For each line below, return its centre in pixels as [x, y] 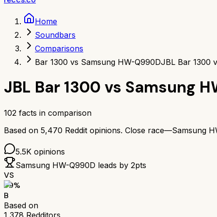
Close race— [148, 130]
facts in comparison [54, 113]
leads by [113, 165]
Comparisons [59, 48]
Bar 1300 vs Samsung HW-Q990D [98, 62]
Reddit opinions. [93, 130]
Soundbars [55, 35]
